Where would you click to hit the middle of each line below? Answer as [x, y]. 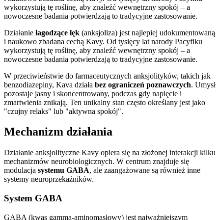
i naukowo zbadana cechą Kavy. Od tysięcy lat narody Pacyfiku [103, 41]
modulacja [21, 170]
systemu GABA [64, 170]
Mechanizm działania [58, 132]
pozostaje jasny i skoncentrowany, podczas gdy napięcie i [93, 93]
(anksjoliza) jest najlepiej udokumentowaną [147, 32]
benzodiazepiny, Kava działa [49, 84]
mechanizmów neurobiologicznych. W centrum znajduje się [96, 162]
